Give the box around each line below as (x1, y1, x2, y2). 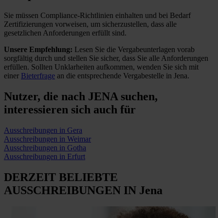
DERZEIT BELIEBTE (4, 170, 118, 183)
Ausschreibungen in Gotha (4, 143, 86, 152)
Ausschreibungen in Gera (4, 126, 82, 134)
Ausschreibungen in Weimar (4, 134, 91, 143)
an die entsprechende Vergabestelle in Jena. (55, 71, 189, 80)
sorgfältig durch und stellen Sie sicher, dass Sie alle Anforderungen (4, 54, 208, 62)
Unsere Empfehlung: (4, 45, 73, 54)
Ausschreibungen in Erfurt (4, 152, 85, 161)
